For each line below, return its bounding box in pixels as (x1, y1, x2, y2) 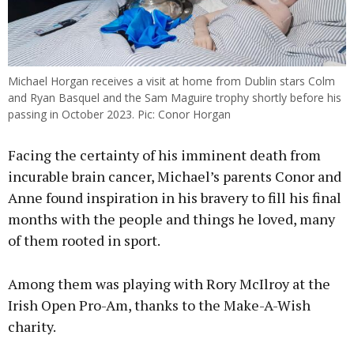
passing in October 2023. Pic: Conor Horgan (8, 107, 231, 122)
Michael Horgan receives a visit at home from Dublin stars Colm (8, 73, 335, 89)
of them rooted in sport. (8, 231, 160, 250)
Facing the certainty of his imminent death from (8, 145, 321, 165)
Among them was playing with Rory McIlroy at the (8, 274, 330, 294)
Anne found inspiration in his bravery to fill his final (8, 188, 341, 208)
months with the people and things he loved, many (8, 209, 335, 229)
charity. (8, 317, 56, 337)
